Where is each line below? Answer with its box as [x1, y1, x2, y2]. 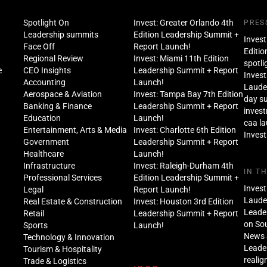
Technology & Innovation [23, 232, 114, 242]
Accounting [23, 77, 66, 87]
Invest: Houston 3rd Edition [133, 196, 234, 206]
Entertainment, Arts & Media [23, 125, 127, 135]
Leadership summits [23, 29, 98, 39]
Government [23, 136, 69, 147]
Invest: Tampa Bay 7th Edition [133, 89, 243, 99]
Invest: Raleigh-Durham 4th [133, 160, 234, 170]
